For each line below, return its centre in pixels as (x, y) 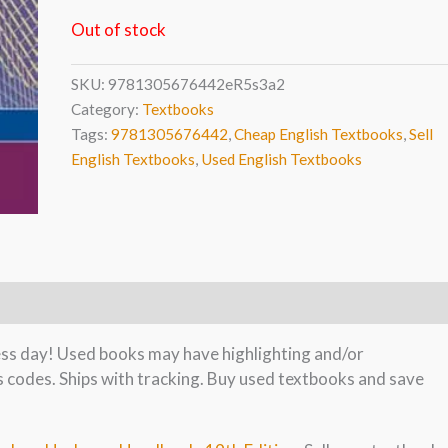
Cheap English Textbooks (318, 134)
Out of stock (118, 29)
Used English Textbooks (281, 159)
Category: (106, 109)
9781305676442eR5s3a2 (196, 84)
